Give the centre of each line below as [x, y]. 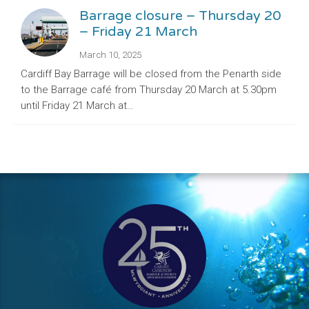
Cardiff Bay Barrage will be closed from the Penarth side [151, 74]
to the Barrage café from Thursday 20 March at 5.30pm [149, 90]
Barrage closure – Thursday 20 [180, 16]
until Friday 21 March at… [77, 106]
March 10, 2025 [110, 55]
